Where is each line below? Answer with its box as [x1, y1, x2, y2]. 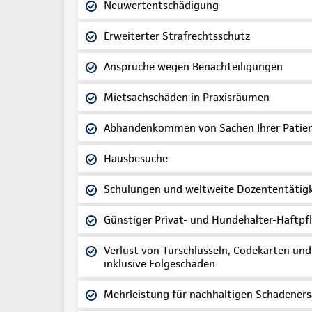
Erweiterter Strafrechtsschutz [104, 29, 250, 42]
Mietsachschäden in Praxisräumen [104, 90, 270, 104]
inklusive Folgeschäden [104, 256, 215, 270]
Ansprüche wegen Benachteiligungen [104, 59, 283, 73]
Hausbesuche [104, 151, 168, 165]
